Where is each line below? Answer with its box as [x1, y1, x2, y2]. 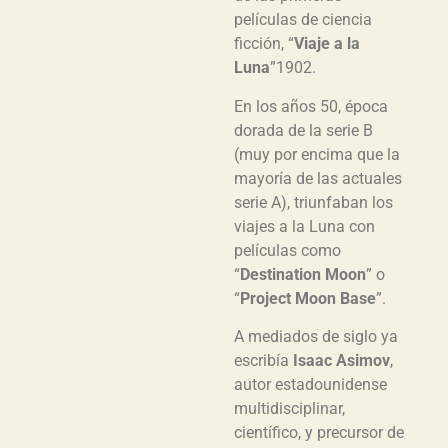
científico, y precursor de [234, 423, 404, 443]
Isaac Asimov [293, 351, 390, 371]
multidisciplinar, [234, 399, 345, 419]
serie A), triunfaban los [234, 192, 393, 212]
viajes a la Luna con [234, 216, 375, 236]
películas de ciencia [234, 10, 372, 30]
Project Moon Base [240, 288, 376, 308]
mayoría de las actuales [234, 168, 402, 188]
